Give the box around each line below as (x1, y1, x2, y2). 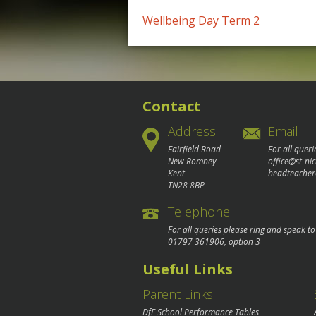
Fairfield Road (168, 142, 221, 155)
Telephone (168, 202, 230, 220)
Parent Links (142, 286, 213, 303)
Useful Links (142, 260, 233, 279)
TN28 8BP (168, 178, 205, 191)
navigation (142, 39, 278, 80)
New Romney (168, 154, 217, 167)
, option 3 (224, 235, 260, 248)
